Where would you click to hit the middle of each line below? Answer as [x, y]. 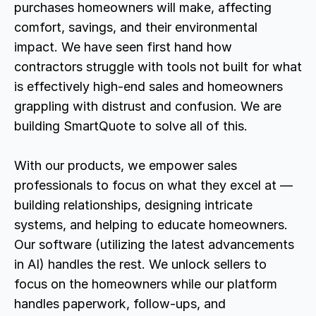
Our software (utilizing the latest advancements [154, 244]
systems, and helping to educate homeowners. [151, 225]
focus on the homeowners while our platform [146, 284]
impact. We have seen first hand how [123, 47]
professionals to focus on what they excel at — [153, 185]
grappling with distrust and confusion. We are [148, 106]
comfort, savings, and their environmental [136, 27]
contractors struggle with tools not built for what [158, 67]
